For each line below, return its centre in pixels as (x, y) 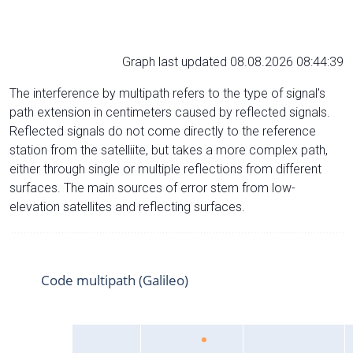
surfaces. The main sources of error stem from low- (152, 188)
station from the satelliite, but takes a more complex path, (169, 150)
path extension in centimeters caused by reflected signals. (170, 112)
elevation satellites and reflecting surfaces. (127, 206)
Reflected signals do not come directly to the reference (163, 131)
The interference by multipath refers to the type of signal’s (167, 93)
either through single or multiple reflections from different (165, 169)
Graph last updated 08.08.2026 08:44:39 (233, 61)
